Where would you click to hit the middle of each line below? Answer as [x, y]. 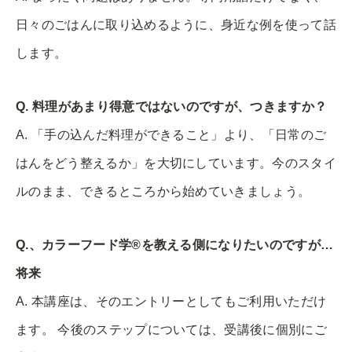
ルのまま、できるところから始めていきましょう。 [163, 191]
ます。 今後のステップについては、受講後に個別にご [171, 329]
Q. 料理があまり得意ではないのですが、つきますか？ [172, 106]
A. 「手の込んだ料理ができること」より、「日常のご [171, 134]
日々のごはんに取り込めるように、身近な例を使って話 [176, 24]
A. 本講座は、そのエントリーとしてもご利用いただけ [171, 301]
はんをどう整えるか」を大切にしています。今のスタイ [176, 163]
